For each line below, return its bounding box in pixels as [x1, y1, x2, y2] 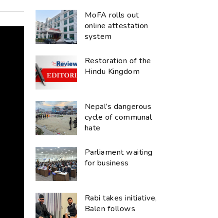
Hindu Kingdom [85, 66, 140, 77]
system [85, 31, 112, 42]
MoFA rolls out [85, 9, 139, 20]
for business [85, 157, 129, 168]
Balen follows [85, 203, 136, 214]
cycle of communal [85, 111, 152, 123]
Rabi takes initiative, [85, 192, 157, 203]
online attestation [85, 20, 148, 31]
